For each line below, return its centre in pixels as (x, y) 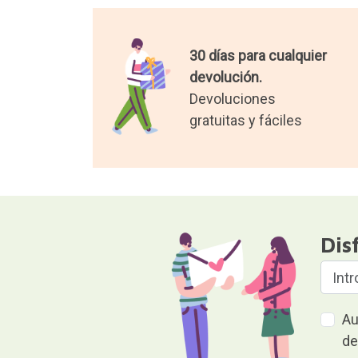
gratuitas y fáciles (245, 121)
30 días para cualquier (258, 56)
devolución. (225, 78)
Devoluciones (232, 99)
